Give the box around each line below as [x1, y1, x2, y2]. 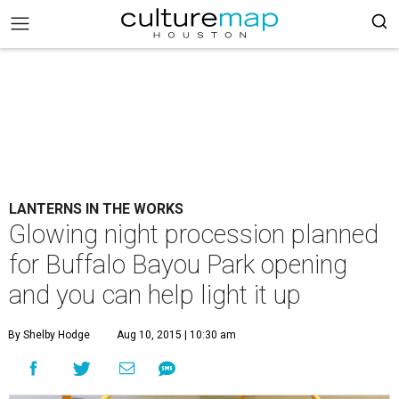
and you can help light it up [9, 280, 301, 310]
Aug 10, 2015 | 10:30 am [117, 329, 236, 341]
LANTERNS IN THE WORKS [9, 200, 183, 217]
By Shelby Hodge [8, 329, 90, 341]
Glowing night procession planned [9, 219, 379, 249]
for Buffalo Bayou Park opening [9, 249, 347, 280]
